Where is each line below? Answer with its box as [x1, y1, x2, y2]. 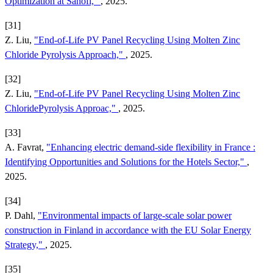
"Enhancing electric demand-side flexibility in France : [46, 141, 255, 152]
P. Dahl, [5, 210, 38, 221]
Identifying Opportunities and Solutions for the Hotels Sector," [5, 156, 247, 167]
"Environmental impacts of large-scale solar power [38, 210, 232, 221]
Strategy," [5, 239, 45, 250]
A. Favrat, [5, 141, 46, 152]
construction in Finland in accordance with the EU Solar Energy [5, 224, 251, 235]
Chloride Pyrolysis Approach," [5, 49, 126, 60]
